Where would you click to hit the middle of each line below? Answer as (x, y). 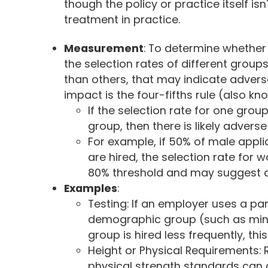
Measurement (104, 48)
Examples (91, 188)
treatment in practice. (122, 20)
